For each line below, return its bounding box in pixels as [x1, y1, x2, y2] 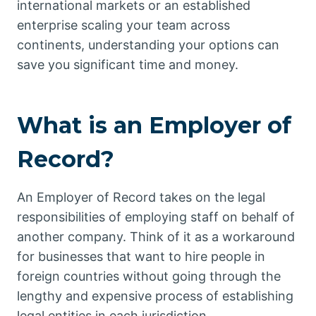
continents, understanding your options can [17, 37, 279, 53]
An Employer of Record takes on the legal [17, 190, 265, 205]
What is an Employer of [17, 111, 291, 140]
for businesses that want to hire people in [17, 249, 265, 265]
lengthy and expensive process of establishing [17, 288, 293, 304]
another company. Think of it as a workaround [17, 229, 295, 245]
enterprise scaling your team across [17, 18, 230, 33]
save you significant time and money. [17, 57, 238, 73]
